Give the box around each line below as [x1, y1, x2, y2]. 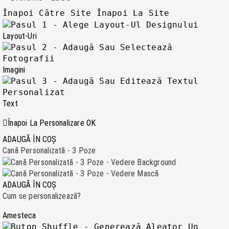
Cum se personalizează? [3, 191, 81, 201]
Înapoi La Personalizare [8, 118, 84, 128]
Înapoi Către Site [3, 8, 91, 18]
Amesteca [3, 211, 36, 221]
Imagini [3, 64, 26, 75]
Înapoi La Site [96, 8, 170, 18]
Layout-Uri [3, 31, 37, 41]
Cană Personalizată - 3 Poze [3, 145, 96, 155]
